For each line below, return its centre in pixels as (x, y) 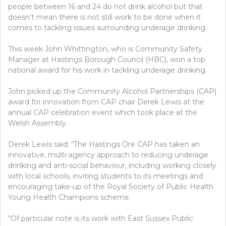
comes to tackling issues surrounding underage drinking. (107, 28)
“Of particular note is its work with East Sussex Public (101, 218)
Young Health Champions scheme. (69, 197)
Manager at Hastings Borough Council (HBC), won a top (107, 60)
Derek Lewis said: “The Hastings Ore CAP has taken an (104, 144)
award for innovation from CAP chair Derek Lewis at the (106, 102)
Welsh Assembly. (38, 123)
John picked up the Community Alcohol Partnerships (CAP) (112, 91)
